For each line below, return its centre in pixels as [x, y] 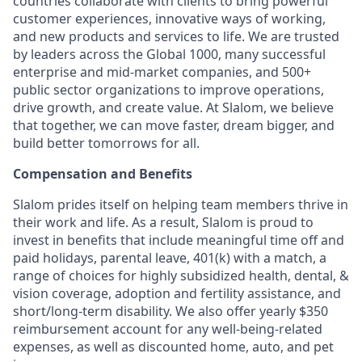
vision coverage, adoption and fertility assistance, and [177, 293]
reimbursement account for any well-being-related [168, 329]
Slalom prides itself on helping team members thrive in [181, 204]
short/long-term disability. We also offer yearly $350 [170, 311]
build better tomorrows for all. [106, 143]
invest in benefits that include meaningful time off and [179, 240]
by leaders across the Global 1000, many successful [169, 54]
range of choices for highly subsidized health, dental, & [181, 276]
